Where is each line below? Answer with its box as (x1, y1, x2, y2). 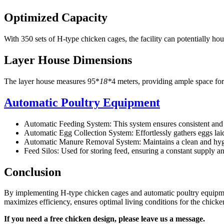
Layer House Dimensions (4, 53, 132, 66)
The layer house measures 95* (4, 76, 99, 85)
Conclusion (4, 165, 61, 178)
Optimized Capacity (4, 11, 107, 24)
